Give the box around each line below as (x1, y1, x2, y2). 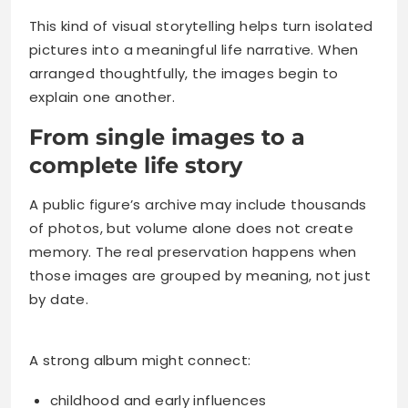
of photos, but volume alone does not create (29, 218, 354, 238)
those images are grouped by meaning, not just (29, 265, 371, 285)
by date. (29, 289, 89, 309)
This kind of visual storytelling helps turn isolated (29, 15, 373, 36)
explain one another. (29, 87, 175, 107)
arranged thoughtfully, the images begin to (29, 63, 339, 83)
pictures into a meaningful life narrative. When (29, 39, 359, 59)
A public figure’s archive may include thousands (29, 194, 367, 214)
